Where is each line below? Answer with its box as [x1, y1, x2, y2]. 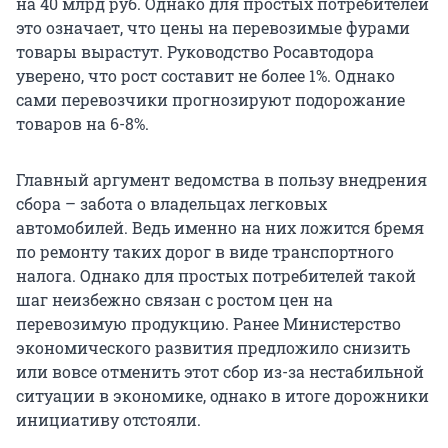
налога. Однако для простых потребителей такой [16, 265, 416, 287]
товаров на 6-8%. [16, 113, 149, 135]
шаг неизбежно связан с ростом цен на [16, 289, 333, 311]
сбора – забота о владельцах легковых [16, 193, 327, 215]
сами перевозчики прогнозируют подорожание [16, 89, 405, 111]
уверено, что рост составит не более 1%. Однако [16, 65, 395, 87]
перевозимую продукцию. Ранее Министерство [16, 313, 401, 335]
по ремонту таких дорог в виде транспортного [16, 241, 394, 263]
